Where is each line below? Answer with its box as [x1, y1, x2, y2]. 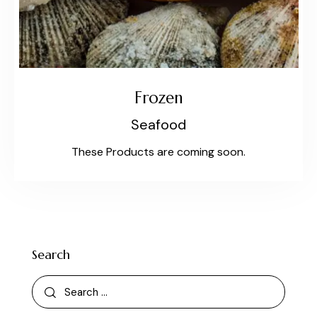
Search [32, 246, 70, 263]
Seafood [131, 115, 186, 134]
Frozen [134, 87, 183, 108]
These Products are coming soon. [71, 144, 246, 160]
